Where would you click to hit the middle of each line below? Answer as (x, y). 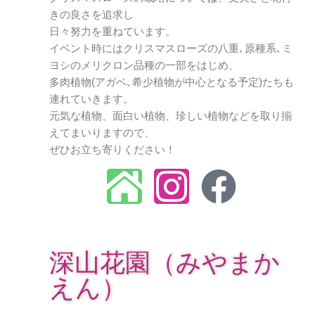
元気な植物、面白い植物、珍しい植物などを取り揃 (171, 116)
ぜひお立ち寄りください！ (112, 150)
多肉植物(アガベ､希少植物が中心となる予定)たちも (172, 82)
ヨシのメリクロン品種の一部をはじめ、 (144, 65)
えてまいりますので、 (102, 133)
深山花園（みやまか (165, 263)
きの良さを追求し (91, 15)
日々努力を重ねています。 (112, 32)
